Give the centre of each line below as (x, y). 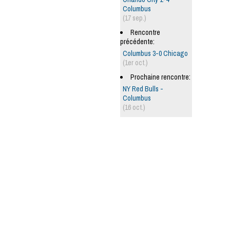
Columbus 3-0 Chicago (155, 53)
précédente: (137, 41)
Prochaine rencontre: (160, 77)
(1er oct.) (135, 62)
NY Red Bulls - (143, 89)
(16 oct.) (134, 107)
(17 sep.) (135, 18)
